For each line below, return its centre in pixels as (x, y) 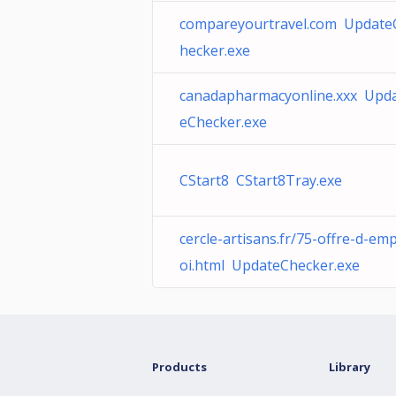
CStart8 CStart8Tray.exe (261, 180)
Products (179, 367)
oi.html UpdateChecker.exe (270, 265)
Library (350, 367)
